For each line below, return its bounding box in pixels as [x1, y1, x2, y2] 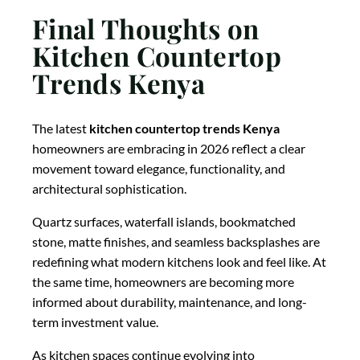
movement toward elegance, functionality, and [32, 161, 285, 177]
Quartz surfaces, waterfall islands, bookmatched [32, 214, 296, 230]
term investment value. [32, 314, 158, 330]
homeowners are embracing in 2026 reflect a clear [32, 141, 305, 157]
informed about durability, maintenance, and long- [32, 294, 307, 310]
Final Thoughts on [32, 10, 260, 46]
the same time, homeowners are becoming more [32, 274, 294, 290]
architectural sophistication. [32, 181, 186, 197]
